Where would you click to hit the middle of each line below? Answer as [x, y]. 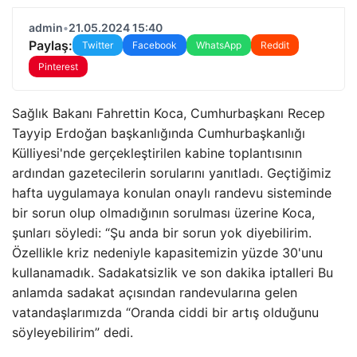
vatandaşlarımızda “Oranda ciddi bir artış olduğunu [165, 312]
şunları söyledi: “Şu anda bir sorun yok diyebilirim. [162, 233]
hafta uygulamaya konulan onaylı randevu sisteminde [172, 193]
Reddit [275, 45]
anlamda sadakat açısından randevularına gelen [155, 292]
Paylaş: [51, 45]
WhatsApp [219, 45]
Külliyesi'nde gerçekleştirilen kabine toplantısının [157, 153]
